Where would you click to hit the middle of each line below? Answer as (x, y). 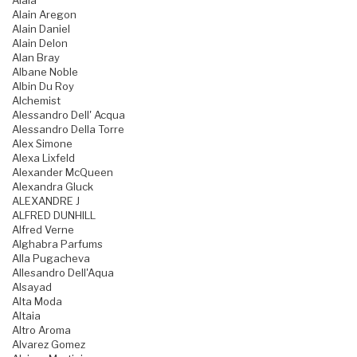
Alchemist (36, 101)
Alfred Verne (43, 230)
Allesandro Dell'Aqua (63, 273)
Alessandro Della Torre (68, 129)
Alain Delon (40, 43)
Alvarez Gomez (49, 345)
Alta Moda (37, 302)
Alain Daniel (41, 29)
